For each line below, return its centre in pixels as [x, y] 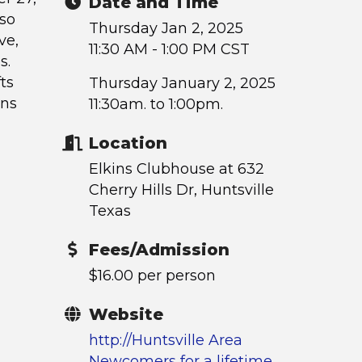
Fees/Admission [159, 250]
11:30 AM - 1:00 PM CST [169, 49]
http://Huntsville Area [165, 340]
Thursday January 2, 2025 [182, 83]
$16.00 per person [152, 276]
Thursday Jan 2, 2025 [166, 28]
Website [126, 314]
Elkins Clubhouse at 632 [176, 169]
